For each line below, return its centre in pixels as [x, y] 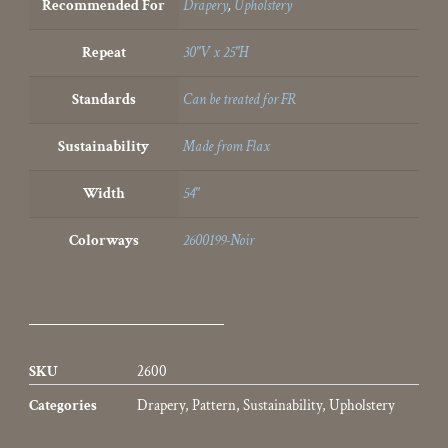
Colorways [103, 241]
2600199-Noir [219, 241]
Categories [62, 406]
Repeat [103, 53]
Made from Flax [227, 147]
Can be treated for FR [240, 100]
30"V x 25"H [216, 53]
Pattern [213, 406]
